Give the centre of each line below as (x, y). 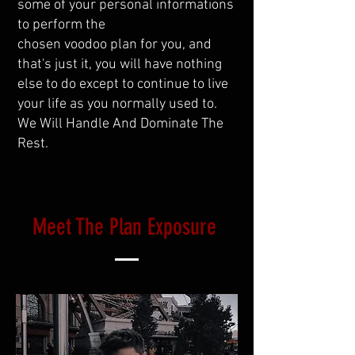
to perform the (63, 25)
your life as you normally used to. (117, 104)
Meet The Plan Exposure (127, 227)
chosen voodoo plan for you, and (115, 45)
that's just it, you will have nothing (120, 65)
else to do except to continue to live (123, 84)
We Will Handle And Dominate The (120, 124)
